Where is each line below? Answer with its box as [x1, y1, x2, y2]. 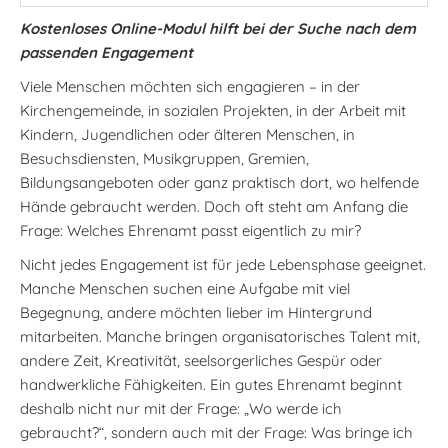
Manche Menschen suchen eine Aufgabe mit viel [20, 279, 350, 298]
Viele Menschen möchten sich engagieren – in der [20, 77, 360, 96]
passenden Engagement [20, 43, 193, 62]
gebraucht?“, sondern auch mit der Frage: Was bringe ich [20, 423, 413, 442]
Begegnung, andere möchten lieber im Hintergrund [20, 303, 372, 322]
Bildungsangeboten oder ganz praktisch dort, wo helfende [20, 173, 419, 192]
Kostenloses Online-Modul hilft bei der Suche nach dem [20, 19, 416, 38]
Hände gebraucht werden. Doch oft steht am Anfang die [20, 197, 408, 216]
